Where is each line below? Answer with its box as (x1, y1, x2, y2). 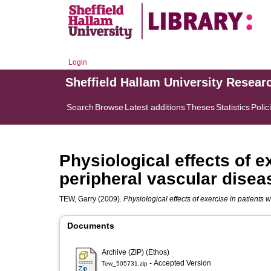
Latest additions (125, 102, 185, 112)
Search (67, 102, 94, 112)
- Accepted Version (149, 259, 213, 267)
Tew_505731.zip (102, 260, 148, 267)
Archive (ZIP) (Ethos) (102, 248, 169, 256)
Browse (95, 102, 123, 112)
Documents (67, 221, 114, 230)
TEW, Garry (59, 195, 96, 203)
